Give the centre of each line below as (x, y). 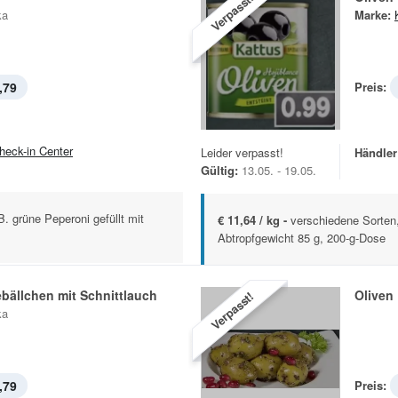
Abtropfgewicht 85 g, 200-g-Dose (302, 238)
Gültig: (219, 171)
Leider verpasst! (242, 153)
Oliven (374, 295)
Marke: (373, 15)
